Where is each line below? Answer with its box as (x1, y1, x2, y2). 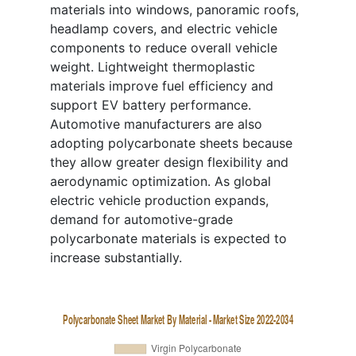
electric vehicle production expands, (50, 192, 269, 209)
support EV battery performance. (50, 97, 251, 114)
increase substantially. (50, 250, 182, 266)
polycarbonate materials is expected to (50, 230, 287, 247)
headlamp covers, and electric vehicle (50, 21, 277, 37)
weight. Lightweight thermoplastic (50, 59, 255, 75)
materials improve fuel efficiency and (50, 78, 273, 95)
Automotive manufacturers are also (50, 116, 262, 133)
